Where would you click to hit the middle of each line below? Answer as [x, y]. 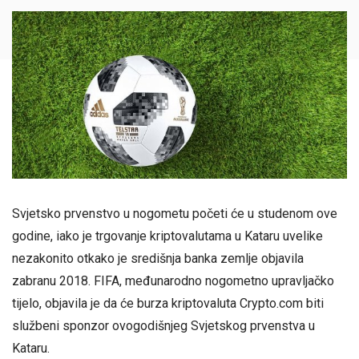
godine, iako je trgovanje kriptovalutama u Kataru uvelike [167, 236]
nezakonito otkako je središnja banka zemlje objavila [158, 258]
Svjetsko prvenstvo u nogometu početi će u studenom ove [175, 214]
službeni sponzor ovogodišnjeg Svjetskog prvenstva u [163, 326]
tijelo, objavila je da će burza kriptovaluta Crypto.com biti [168, 303]
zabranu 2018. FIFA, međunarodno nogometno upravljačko [173, 281]
